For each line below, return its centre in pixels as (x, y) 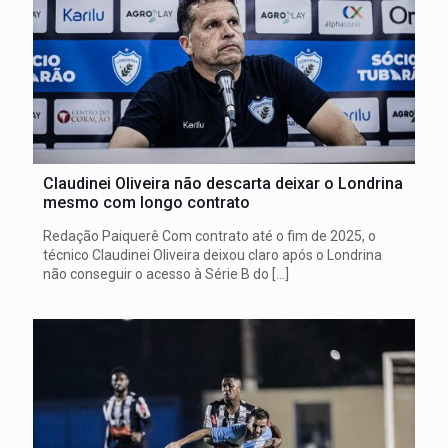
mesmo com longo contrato (146, 202)
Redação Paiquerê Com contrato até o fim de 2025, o (209, 236)
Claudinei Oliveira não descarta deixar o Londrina (223, 183)
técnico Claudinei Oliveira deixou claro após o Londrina (212, 255)
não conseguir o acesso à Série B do (156, 274)
